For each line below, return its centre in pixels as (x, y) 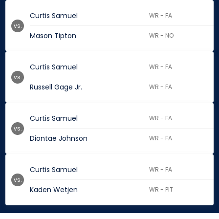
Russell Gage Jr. (56, 87)
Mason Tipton (53, 36)
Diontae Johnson (59, 139)
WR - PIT (161, 190)
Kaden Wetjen (54, 190)
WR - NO (162, 36)
